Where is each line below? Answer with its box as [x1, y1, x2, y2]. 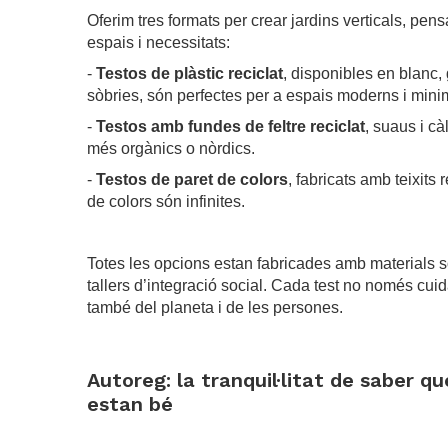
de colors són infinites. [87, 193, 245, 210]
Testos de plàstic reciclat [96, 65, 283, 82]
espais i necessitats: [87, 34, 230, 51]
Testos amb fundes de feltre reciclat [96, 118, 365, 135]
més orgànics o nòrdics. [87, 140, 255, 157]
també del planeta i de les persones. [87, 299, 343, 316]
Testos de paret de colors [96, 171, 288, 188]
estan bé [87, 392, 173, 417]
